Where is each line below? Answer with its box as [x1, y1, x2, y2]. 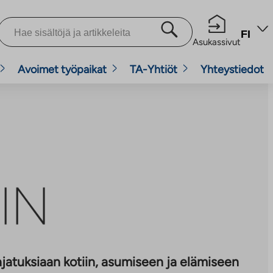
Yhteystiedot [200, 63, 264, 76]
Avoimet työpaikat [18, 63, 107, 76]
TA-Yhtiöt [130, 63, 177, 76]
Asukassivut [193, 37, 241, 48]
